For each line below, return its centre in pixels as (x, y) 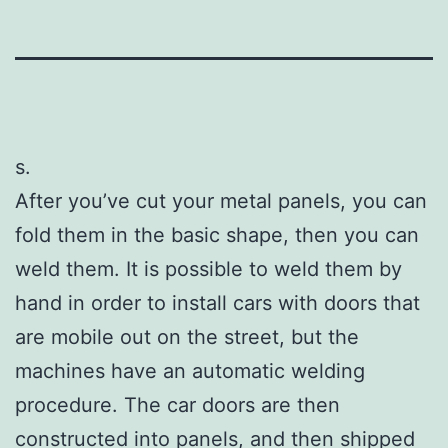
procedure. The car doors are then (177, 404)
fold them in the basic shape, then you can (217, 234)
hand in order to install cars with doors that (217, 302)
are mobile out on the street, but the (187, 336)
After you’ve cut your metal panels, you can (221, 200)
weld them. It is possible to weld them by (208, 268)
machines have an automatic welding (190, 370)
